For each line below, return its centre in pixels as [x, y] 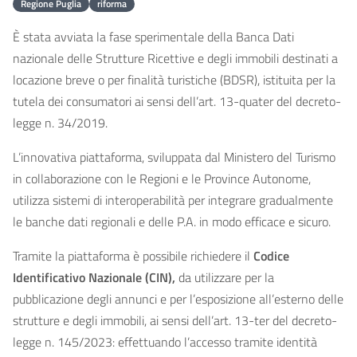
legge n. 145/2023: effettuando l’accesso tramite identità [165, 341]
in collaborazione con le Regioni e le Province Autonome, [162, 178]
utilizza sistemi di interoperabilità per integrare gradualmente [173, 200]
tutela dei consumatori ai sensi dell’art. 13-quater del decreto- [177, 101]
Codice [271, 255]
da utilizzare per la [225, 277]
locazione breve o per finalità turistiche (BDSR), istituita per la [174, 79]
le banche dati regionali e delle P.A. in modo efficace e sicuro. [172, 221]
